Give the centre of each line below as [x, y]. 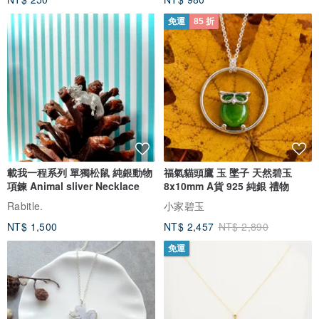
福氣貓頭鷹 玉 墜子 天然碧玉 [228, 173]
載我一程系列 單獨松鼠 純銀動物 [80, 173]
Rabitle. [25, 205]
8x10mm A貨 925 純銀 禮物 [258, 186]
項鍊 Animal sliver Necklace [73, 186]
